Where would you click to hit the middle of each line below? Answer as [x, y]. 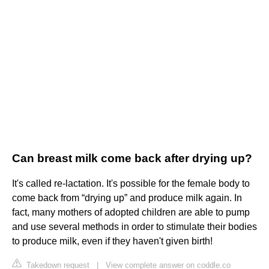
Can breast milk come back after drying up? [132, 159]
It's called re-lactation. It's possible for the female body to [131, 184]
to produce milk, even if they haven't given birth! [112, 241]
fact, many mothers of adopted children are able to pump [131, 213]
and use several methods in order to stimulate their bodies [134, 227]
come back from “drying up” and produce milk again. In [127, 198]
